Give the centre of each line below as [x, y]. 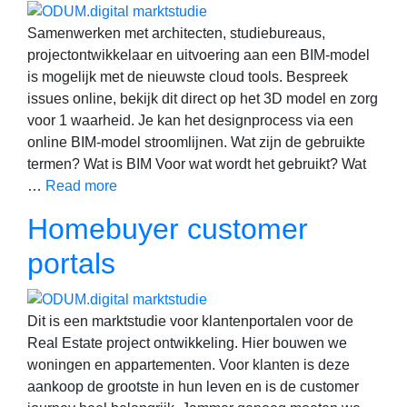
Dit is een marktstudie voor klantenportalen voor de [190, 321]
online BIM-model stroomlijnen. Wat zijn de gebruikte [196, 143]
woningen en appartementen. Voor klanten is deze [189, 364]
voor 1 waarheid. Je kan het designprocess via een [190, 121]
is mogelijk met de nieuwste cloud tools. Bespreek [188, 77]
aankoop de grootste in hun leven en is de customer [193, 386]
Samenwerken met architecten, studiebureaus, [176, 34]
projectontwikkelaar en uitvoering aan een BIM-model [199, 55]
